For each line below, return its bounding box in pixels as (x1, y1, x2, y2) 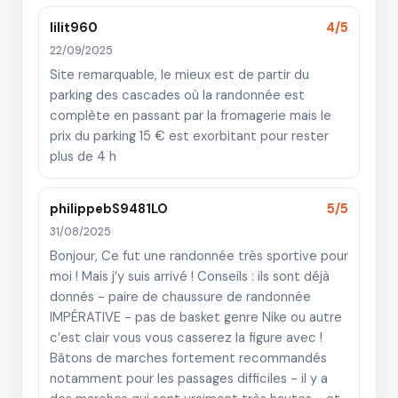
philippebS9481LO (50, 201, 168, 217)
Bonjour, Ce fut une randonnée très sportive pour (50, 247, 348, 265)
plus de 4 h (50, 147, 116, 165)
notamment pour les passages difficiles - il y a (50, 370, 328, 387)
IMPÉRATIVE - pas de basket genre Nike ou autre (50, 308, 342, 326)
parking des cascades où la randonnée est (50, 86, 305, 104)
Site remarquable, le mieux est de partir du (50, 66, 309, 84)
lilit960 (50, 20, 98, 36)
